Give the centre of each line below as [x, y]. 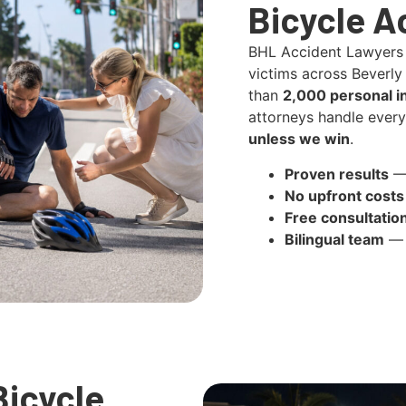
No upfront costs [344, 195]
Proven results [337, 174]
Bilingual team [334, 239]
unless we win [299, 139]
